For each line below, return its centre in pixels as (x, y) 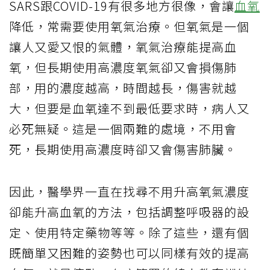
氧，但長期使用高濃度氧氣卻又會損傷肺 (123, 67)
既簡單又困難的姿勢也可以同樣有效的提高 (129, 253)
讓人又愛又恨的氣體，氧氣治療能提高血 (123, 46)
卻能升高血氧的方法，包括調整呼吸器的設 (129, 212)
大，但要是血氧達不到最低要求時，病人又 (129, 108)
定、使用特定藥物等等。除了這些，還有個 (129, 232)
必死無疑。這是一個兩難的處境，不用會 (123, 128)
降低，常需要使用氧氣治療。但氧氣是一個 (129, 26)
